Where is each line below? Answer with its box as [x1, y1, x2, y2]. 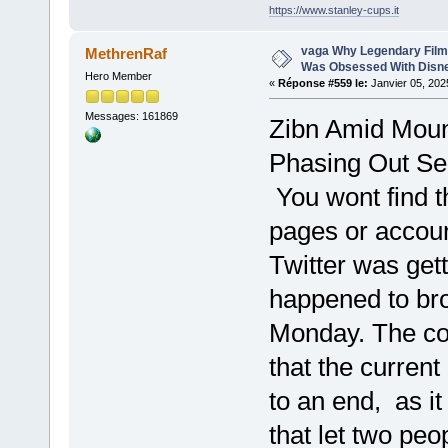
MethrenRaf [85, 44, 168, 62]
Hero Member [84, 69, 152, 82]
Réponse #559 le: [277, 76, 368, 89]
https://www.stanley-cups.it [268, 3, 399, 16]
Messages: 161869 [84, 110, 178, 122]
